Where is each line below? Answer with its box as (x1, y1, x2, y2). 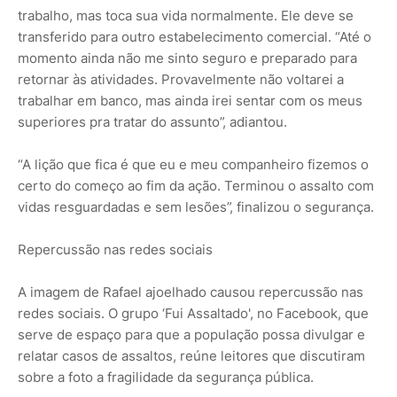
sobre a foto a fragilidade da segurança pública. (18, 368, 314, 385)
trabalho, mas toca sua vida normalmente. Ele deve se (18, 6, 354, 24)
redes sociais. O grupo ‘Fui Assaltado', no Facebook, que (18, 304, 369, 322)
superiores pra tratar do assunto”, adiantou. (18, 113, 287, 130)
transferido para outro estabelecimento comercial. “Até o (18, 27, 371, 45)
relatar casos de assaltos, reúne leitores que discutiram (18, 346, 365, 364)
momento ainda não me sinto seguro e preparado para (18, 49, 357, 66)
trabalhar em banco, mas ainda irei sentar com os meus (18, 91, 362, 109)
